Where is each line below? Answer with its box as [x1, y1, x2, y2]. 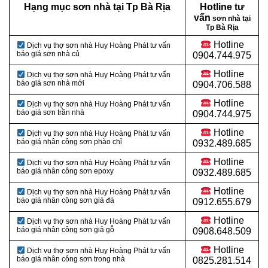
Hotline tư [199, 2, 245, 13]
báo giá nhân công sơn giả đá [17, 196, 114, 205]
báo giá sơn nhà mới [17, 79, 84, 88]
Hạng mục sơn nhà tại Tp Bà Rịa [24, 2, 170, 13]
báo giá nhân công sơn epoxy [17, 167, 114, 176]
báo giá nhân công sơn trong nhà [17, 255, 125, 264]
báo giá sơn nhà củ [17, 50, 80, 59]
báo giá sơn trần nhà [17, 108, 84, 117]
